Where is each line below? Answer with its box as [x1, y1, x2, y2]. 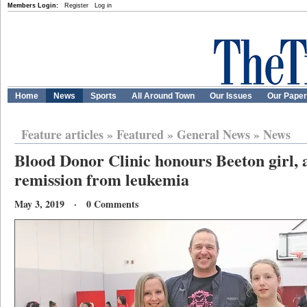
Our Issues [210, 91, 252, 101]
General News [177, 125, 250, 143]
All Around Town [132, 91, 195, 101]
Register [64, 2, 88, 9]
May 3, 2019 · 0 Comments [14, 197, 138, 211]
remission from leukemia [14, 167, 189, 191]
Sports [90, 91, 116, 101]
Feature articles [21, 125, 103, 143]
